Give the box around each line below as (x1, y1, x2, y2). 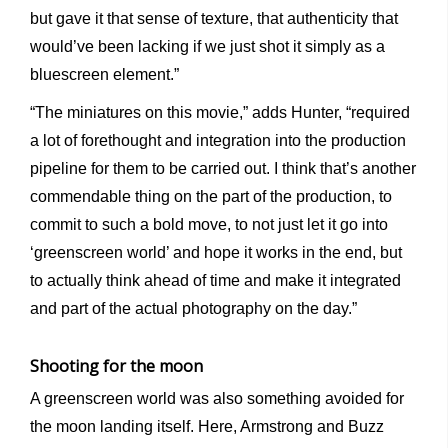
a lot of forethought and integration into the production (30, 132, 406, 150)
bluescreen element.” (30, 66, 179, 84)
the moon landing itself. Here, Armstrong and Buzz (30, 418, 384, 436)
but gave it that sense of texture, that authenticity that (30, 10, 398, 28)
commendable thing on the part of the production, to (30, 188, 392, 206)
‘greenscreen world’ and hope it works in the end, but (30, 244, 402, 262)
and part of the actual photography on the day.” (30, 300, 357, 318)
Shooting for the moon (30, 355, 203, 378)
